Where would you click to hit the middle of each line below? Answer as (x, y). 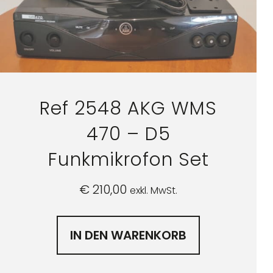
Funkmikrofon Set (128, 159)
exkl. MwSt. (154, 190)
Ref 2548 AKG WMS (129, 108)
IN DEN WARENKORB (129, 235)
